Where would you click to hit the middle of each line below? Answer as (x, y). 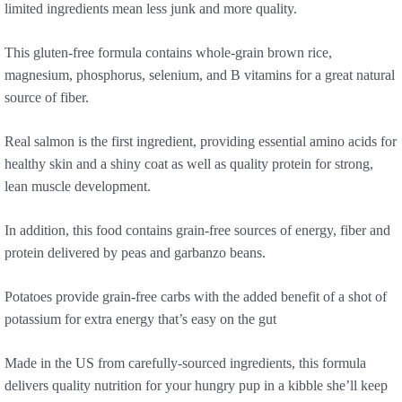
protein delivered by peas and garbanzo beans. (135, 253)
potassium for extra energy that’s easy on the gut (140, 319)
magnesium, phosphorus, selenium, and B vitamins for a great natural (200, 75)
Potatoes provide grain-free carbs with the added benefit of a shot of (196, 297)
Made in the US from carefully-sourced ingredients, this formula (185, 363)
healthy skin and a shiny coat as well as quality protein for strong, (189, 164)
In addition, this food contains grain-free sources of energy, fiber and (197, 231)
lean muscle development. (78, 187)
